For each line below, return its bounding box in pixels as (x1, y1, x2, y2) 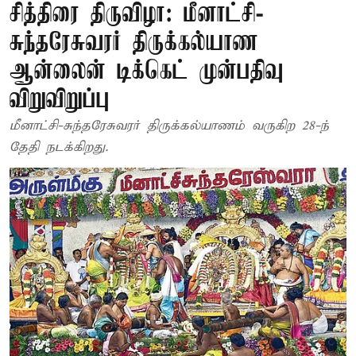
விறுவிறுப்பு (10, 87, 110, 114)
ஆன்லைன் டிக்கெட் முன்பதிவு (10, 58, 284, 86)
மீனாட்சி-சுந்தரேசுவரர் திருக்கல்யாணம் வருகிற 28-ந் (10, 118, 329, 134)
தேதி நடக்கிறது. (10, 139, 108, 156)
